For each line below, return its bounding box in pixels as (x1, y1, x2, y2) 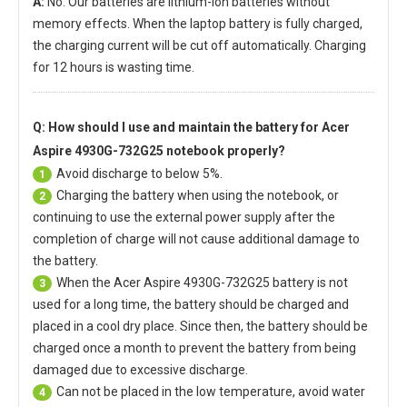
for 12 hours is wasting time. (33, 59, 194, 74)
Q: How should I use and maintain (33, 119, 233, 134)
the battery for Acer (233, 119, 350, 134)
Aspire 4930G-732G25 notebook (33, 143, 224, 158)
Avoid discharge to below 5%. (56, 165, 223, 181)
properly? (224, 143, 285, 158)
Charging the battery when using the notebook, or (56, 187, 339, 203)
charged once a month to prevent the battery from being (33, 340, 356, 355)
